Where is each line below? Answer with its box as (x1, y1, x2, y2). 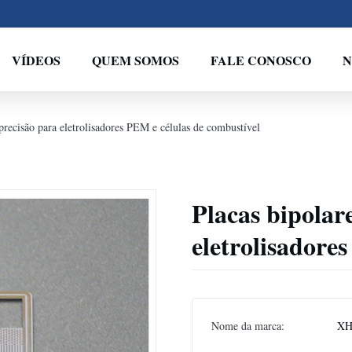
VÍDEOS (11, 50, 60, 69)
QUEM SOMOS (91, 50, 179, 69)
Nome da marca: (211, 318, 284, 333)
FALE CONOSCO (210, 50, 311, 69)
